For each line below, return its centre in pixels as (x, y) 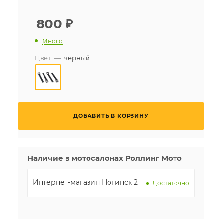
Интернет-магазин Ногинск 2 (85, 182)
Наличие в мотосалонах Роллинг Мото (105, 158)
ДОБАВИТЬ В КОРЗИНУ (111, 116)
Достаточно (171, 183)
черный (77, 57)
